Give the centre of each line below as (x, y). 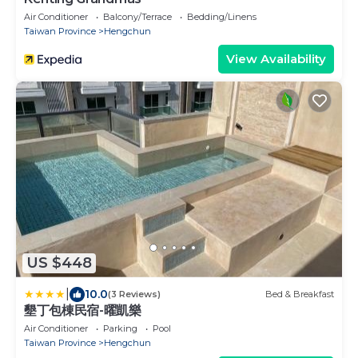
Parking (120, 328)
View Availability (276, 58)
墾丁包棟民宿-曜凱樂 (83, 310)
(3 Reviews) (134, 294)
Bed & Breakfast (300, 294)
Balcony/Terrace (137, 16)
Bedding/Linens (222, 16)
